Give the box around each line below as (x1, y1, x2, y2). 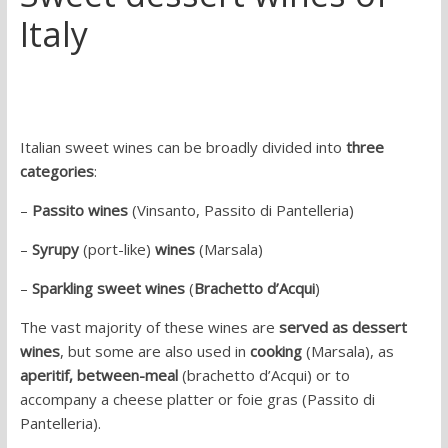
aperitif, (19, 365, 73, 386)
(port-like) (78, 239, 155, 260)
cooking (249, 341, 302, 362)
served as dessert (278, 317, 407, 338)
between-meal (76, 365, 178, 386)
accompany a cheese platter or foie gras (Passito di (19, 389, 375, 410)
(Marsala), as (301, 341, 394, 362)
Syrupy (31, 239, 79, 260)
